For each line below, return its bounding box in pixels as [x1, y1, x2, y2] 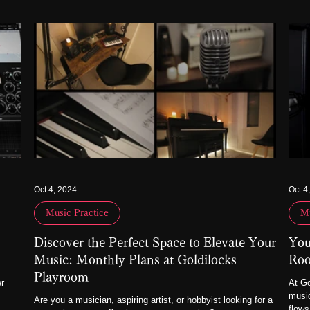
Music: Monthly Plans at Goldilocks [34, 253, 237, 266]
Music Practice [46, 208, 109, 217]
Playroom [34, 271, 89, 283]
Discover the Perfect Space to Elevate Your [34, 236, 276, 248]
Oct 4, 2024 [34, 185, 77, 194]
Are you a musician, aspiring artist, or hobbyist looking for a [34, 295, 273, 305]
